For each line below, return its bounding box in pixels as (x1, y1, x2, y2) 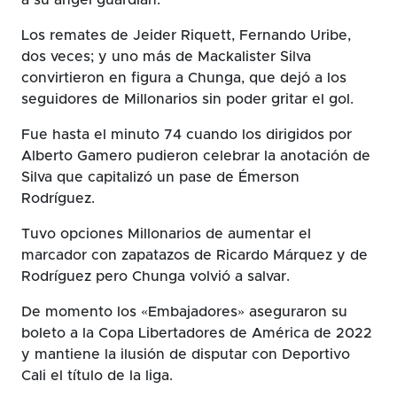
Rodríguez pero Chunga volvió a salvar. (21, 269, 290, 284)
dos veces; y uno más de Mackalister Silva (21, 49, 311, 64)
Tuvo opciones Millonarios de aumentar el (21, 226, 311, 241)
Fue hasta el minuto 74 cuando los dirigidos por (21, 127, 352, 142)
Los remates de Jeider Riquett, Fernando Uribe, (21, 27, 351, 43)
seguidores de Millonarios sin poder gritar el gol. (21, 91, 354, 106)
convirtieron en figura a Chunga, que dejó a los (21, 70, 346, 85)
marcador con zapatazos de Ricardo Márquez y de (21, 247, 368, 262)
